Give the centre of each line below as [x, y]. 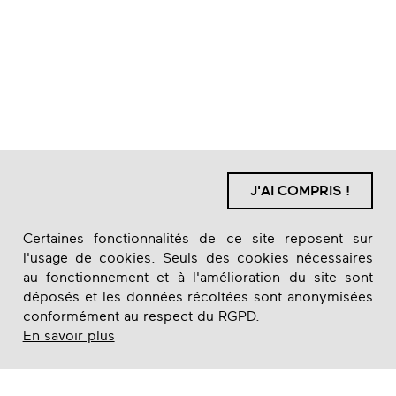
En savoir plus [69, 336]
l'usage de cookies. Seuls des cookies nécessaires [198, 259]
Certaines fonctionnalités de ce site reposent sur [198, 239]
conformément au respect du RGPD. [141, 317]
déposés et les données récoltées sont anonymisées [198, 297]
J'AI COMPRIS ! [301, 190]
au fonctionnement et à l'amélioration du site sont [198, 278]
